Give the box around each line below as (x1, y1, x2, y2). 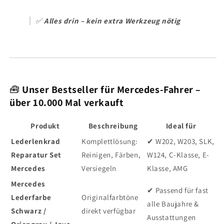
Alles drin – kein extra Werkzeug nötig (44, 16, 181, 26)
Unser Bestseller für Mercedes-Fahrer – (22, 83, 201, 96)
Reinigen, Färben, (81, 149, 141, 159)
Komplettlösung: (81, 136, 138, 146)
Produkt (30, 120, 60, 130)
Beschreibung (88, 120, 138, 130)
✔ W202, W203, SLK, (147, 136, 214, 146)
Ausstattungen (147, 212, 196, 222)
